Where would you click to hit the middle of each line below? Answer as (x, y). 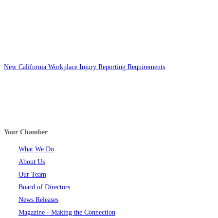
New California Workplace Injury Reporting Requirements (84, 67)
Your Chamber (26, 132)
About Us (32, 162)
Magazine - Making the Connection (67, 213)
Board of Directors (44, 187)
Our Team (32, 175)
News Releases (38, 200)
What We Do (36, 149)
